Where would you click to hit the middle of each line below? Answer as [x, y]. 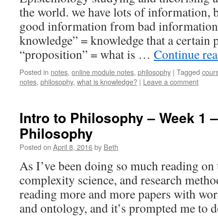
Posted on [35, 147]
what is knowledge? [107, 82]
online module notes [103, 72]
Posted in [34, 72]
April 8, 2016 [73, 147]
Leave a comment [171, 82]
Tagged [188, 72]
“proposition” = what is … [87, 54]
